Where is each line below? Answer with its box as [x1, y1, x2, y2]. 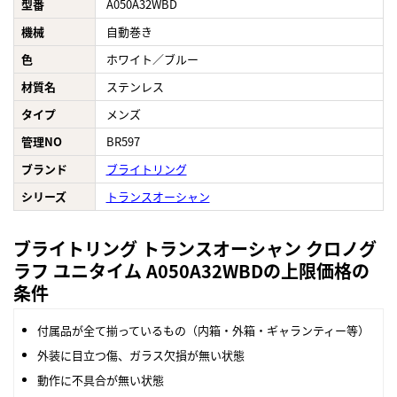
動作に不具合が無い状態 [37, 371, 164, 389]
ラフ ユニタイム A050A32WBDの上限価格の [13, 258, 370, 284]
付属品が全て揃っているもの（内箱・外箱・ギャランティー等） [37, 322, 370, 339]
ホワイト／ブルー [105, 51, 198, 68]
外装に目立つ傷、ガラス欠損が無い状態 [37, 346, 245, 364]
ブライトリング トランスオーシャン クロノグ [13, 236, 377, 262]
